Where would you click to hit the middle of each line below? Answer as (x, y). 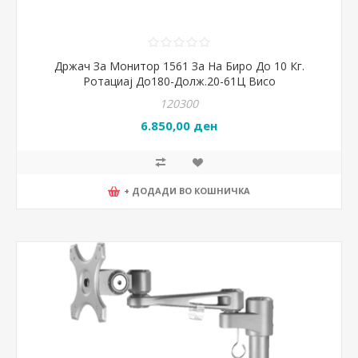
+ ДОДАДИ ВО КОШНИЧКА (187, 190)
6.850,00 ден (179, 126)
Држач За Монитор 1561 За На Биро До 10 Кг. (179, 66)
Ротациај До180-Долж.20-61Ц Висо (179, 81)
